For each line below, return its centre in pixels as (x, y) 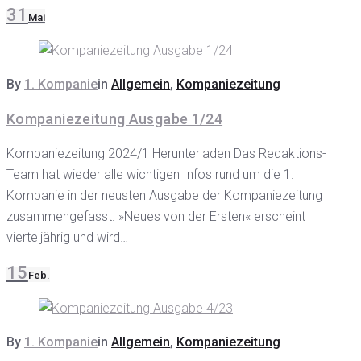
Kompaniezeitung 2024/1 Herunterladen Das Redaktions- (166, 154)
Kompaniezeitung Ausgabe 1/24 (115, 119)
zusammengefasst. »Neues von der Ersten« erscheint (156, 216)
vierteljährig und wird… (67, 237)
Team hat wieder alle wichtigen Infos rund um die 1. (150, 174)
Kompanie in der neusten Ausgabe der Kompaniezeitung (164, 195)
